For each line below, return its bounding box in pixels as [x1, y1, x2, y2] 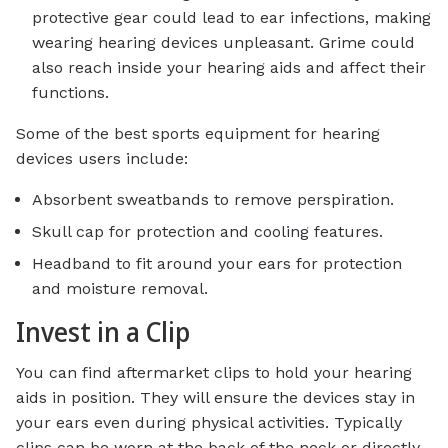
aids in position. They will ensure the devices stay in [16, 387, 415, 407]
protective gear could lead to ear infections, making [32, 7, 431, 27]
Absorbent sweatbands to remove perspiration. [32, 189, 394, 209]
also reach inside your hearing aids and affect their [32, 57, 426, 77]
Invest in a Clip [16, 314, 190, 351]
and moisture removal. [32, 279, 208, 299]
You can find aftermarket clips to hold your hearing [16, 362, 412, 382]
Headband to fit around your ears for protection [32, 254, 402, 274]
